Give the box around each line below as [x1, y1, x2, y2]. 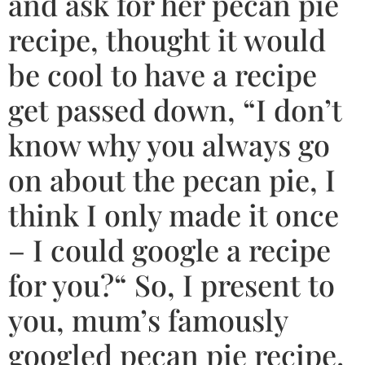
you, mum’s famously [8, 300, 288, 340]
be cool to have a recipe [8, 55, 317, 95]
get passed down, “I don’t [8, 90, 342, 130]
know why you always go [8, 125, 330, 165]
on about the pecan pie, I [8, 160, 336, 200]
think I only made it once [8, 195, 339, 235]
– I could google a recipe [8, 230, 331, 270]
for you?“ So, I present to [8, 265, 335, 305]
